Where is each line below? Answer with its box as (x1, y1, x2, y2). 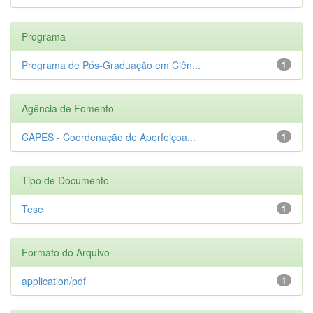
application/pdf (22, 273, 86, 288)
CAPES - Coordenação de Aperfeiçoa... (22, 129, 196, 144)
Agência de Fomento (22, 101, 114, 115)
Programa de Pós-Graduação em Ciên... (22, 57, 201, 72)
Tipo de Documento (22, 173, 109, 187)
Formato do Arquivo (22, 245, 110, 259)
